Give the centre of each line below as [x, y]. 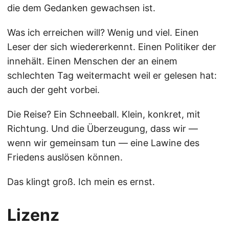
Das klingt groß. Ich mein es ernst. [81, 182]
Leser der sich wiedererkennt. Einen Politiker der [112, 47]
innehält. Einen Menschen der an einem [92, 61]
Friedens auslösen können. [65, 157]
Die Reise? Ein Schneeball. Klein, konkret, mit [104, 114]
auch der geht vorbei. [53, 90]
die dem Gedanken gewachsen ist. [81, 8]
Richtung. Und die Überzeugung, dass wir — [102, 129]
